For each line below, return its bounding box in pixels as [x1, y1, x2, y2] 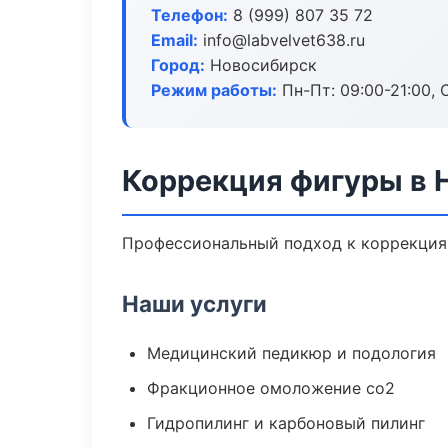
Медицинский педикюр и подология [147, 343, 436, 363]
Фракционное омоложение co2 [147, 378, 395, 398]
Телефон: [151, 5, 228, 25]
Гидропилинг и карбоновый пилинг [147, 413, 425, 433]
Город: [151, 55, 205, 75]
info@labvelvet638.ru [198, 30, 365, 50]
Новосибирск [205, 55, 317, 75]
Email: [151, 30, 198, 50]
